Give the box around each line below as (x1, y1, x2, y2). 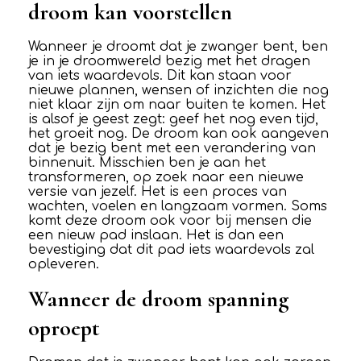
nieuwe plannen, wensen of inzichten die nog (27, 83, 329, 98)
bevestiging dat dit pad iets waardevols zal (27, 243, 314, 258)
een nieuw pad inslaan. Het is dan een (27, 228, 284, 243)
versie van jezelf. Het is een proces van (27, 185, 287, 200)
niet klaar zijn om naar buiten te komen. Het (27, 98, 326, 113)
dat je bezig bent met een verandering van (27, 141, 316, 156)
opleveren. (27, 257, 99, 272)
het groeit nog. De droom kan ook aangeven (27, 127, 329, 142)
